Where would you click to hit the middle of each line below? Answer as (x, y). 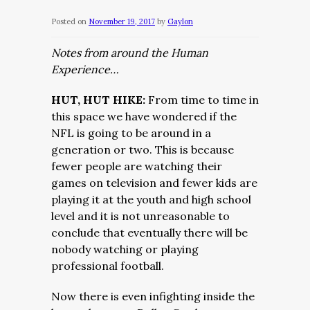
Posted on (69, 21)
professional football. (108, 266)
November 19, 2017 (122, 21)
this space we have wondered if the (144, 116)
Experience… (85, 69)
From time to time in (203, 100)
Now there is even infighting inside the (153, 296)
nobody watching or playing (125, 249)
